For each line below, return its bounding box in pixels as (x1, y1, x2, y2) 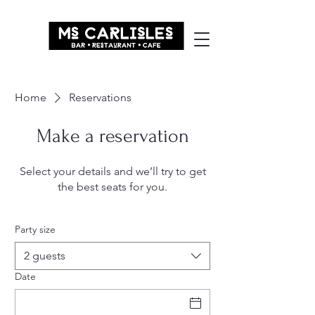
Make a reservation (36, 125, 189, 147)
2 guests (24, 249, 65, 262)
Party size (15, 223, 56, 236)
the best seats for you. (58, 180, 167, 193)
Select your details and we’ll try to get (19, 165, 206, 178)
